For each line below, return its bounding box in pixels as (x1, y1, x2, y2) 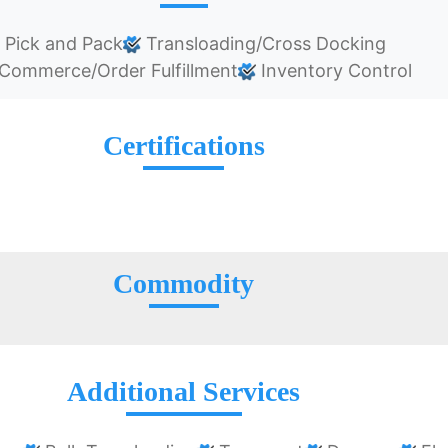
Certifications (102, 130, 265, 162)
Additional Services (67, 376, 301, 408)
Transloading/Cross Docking (140, 33, 386, 55)
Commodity (113, 268, 255, 300)
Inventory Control (255, 60, 412, 82)
